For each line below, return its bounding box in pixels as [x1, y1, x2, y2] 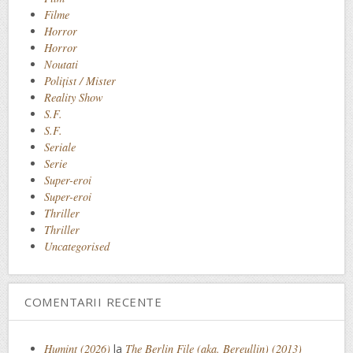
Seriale [44, 139, 76, 154]
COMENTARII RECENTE [24, 293, 162, 310]
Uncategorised [44, 238, 110, 254]
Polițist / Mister [44, 72, 116, 88]
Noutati [44, 56, 78, 72]
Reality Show [44, 89, 103, 105]
